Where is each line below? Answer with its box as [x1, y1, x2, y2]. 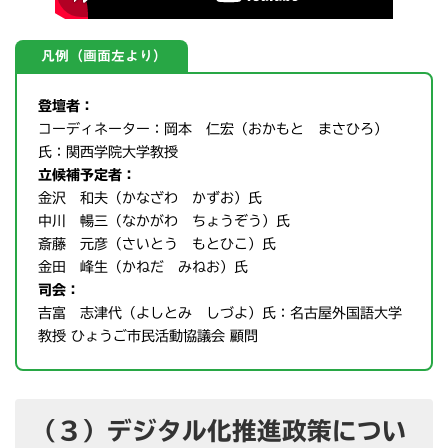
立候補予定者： [38, 167, 136, 182]
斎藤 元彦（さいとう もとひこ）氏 [38, 236, 276, 251]
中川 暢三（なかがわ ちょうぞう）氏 [38, 213, 290, 228]
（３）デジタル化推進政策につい [32, 417, 408, 443]
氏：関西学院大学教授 [38, 144, 178, 159]
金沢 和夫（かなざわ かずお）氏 [38, 190, 262, 205]
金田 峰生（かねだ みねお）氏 [38, 259, 248, 274]
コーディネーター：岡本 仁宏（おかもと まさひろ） [38, 121, 388, 136]
